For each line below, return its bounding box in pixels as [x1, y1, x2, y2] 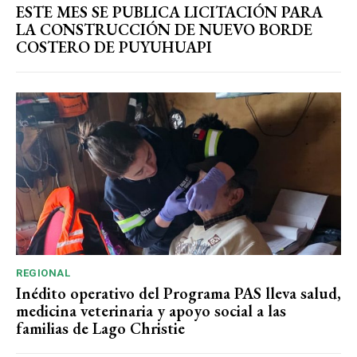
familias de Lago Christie [16, 318, 185, 339]
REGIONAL [16, 267, 70, 280]
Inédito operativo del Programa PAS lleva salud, [16, 283, 341, 304]
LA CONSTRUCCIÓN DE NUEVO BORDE [16, 19, 312, 41]
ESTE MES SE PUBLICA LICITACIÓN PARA [16, 2, 323, 23]
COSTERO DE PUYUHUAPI [16, 37, 212, 58]
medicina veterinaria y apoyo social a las [16, 300, 286, 322]
